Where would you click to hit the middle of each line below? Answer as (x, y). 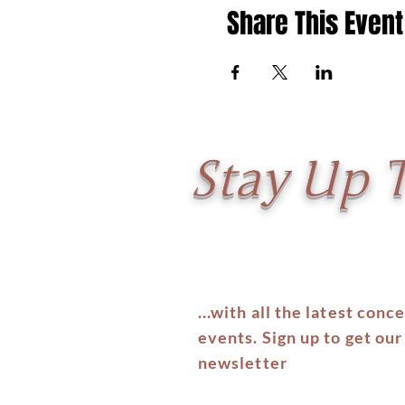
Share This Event (315, 24)
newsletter (243, 363)
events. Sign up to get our (301, 337)
